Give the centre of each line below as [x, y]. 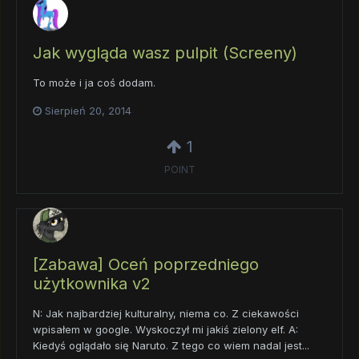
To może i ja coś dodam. [94, 82]
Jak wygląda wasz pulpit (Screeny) [165, 52]
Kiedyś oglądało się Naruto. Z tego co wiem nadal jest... [171, 346]
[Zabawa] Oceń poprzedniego [146, 265]
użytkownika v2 [92, 284]
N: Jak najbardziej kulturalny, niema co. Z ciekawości [166, 314]
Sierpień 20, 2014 [88, 110]
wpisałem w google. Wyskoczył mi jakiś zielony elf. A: [165, 330]
